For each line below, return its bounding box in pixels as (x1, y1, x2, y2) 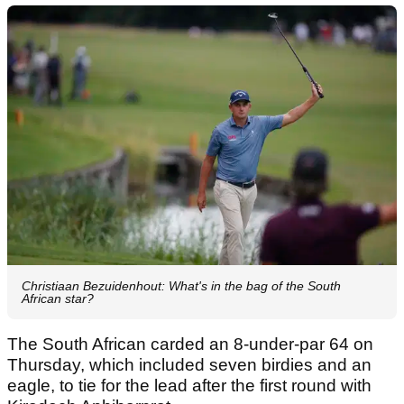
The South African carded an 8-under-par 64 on (7, 335, 373, 354)
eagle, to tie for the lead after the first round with (7, 376, 372, 396)
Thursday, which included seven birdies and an (7, 355, 372, 375)
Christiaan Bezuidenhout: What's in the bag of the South (22, 279, 341, 294)
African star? (22, 291, 94, 307)
